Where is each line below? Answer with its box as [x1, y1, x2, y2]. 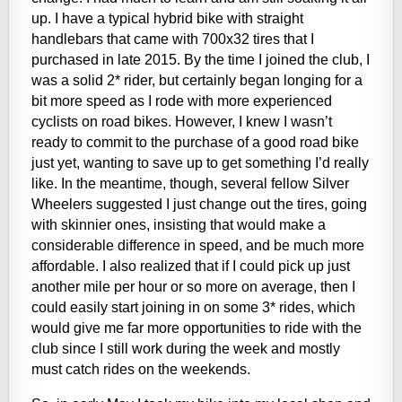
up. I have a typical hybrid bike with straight [31, 11, 303, 27]
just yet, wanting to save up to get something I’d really [31, 155, 369, 171]
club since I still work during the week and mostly [31, 341, 340, 357]
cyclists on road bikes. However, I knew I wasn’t [31, 114, 332, 130]
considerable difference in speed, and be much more [31, 238, 364, 254]
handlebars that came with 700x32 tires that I [31, 31, 314, 48]
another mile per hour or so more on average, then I [31, 279, 355, 295]
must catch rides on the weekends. [31, 362, 254, 378]
